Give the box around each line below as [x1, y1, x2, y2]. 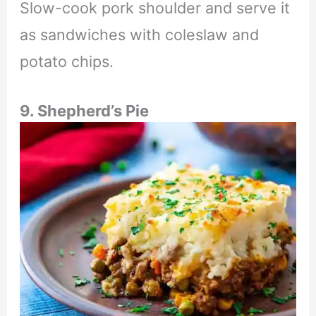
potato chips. [19, 52, 114, 71]
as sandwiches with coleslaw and [19, 25, 259, 44]
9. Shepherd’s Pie [19, 101, 149, 120]
